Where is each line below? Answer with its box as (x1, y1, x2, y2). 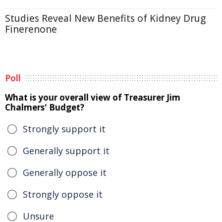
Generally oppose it (23, 166, 107, 178)
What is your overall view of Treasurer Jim (5, 92, 180, 103)
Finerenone (5, 23, 57, 36)
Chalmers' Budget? (5, 102, 84, 113)
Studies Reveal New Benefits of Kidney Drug (5, 12, 206, 25)
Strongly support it (23, 123, 106, 135)
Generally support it (23, 145, 110, 157)
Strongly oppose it (23, 188, 103, 200)
